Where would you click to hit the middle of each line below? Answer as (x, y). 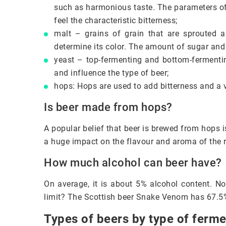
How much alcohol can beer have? (133, 162)
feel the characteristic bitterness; (116, 20)
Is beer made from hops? (108, 107)
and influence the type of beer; (111, 73)
